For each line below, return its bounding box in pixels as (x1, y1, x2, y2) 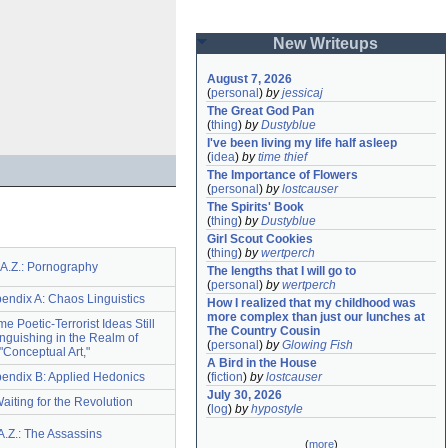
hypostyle (251, 402, 303, 416)
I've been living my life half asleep (207, 136, 397, 150)
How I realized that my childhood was (207, 296, 416, 310)
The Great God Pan (207, 104, 314, 118)
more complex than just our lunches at (207, 310, 425, 324)
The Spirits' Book (207, 200, 304, 214)
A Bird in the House (207, 356, 317, 370)
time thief (258, 150, 307, 164)
